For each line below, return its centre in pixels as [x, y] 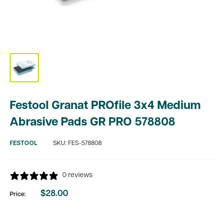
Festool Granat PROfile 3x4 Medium [105, 106]
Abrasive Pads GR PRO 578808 [92, 123]
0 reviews [77, 175]
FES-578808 [85, 143]
